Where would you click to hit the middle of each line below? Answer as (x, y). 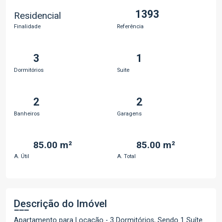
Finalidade (27, 26)
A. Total (126, 156)
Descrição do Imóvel (60, 204)
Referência (130, 26)
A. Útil (22, 156)
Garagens (129, 113)
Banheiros (27, 113)
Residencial (37, 15)
